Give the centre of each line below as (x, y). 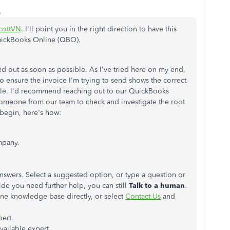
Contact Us (143, 196)
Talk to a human (157, 186)
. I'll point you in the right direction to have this (99, 29)
